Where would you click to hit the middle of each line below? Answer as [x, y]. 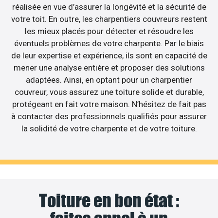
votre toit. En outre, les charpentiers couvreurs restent [109, 19]
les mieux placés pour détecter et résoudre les [109, 31]
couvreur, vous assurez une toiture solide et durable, [109, 92]
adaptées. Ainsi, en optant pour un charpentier [109, 80]
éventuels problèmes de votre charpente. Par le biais [109, 44]
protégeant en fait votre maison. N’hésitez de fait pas [109, 104]
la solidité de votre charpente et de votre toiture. [109, 129]
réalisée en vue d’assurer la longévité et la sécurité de [109, 7]
